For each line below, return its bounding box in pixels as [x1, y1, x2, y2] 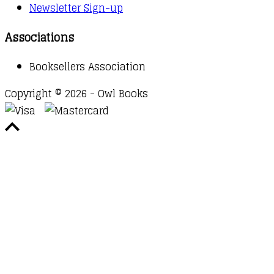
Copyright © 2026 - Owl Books [5, 84, 148, 102]
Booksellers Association [29, 57, 146, 75]
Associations [5, 27, 74, 47]
